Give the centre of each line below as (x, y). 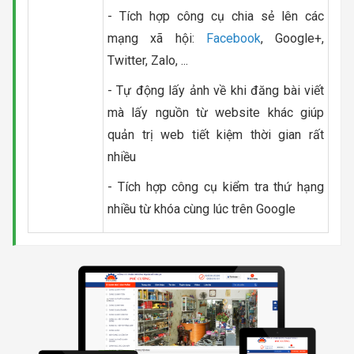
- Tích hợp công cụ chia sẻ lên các (216, 16)
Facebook (233, 38)
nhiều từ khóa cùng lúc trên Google (201, 209)
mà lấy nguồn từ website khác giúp (216, 112)
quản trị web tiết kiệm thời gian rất (216, 134)
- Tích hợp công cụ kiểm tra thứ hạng (216, 186)
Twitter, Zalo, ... (148, 60)
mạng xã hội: (157, 38)
